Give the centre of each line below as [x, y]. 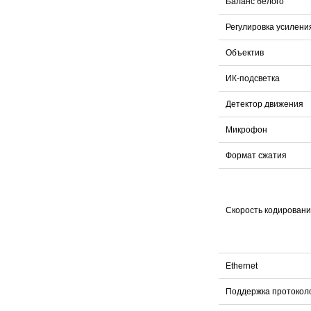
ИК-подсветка [253, 79]
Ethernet [242, 266]
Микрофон [246, 130]
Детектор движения [264, 104]
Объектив [245, 53]
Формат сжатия [256, 156]
